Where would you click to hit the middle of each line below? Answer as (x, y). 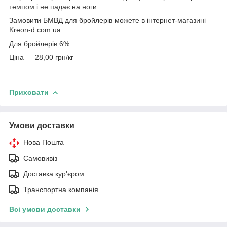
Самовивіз (40, 158)
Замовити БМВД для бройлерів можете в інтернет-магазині (107, 20)
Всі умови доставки (45, 209)
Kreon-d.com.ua (35, 30)
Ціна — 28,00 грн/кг (41, 57)
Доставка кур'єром (54, 174)
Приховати (29, 92)
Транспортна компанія (61, 189)
